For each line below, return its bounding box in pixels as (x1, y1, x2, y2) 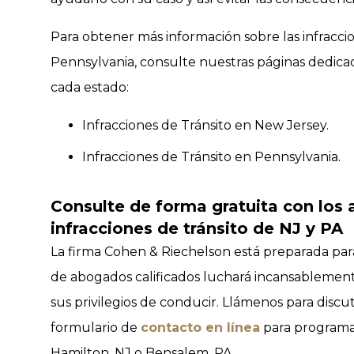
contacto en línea (141, 320, 260, 335)
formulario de (51, 320, 141, 335)
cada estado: (51, 80, 129, 95)
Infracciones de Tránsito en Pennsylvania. (82, 149, 341, 164)
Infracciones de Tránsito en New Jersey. (82, 118, 329, 133)
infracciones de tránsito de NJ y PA (51, 219, 343, 238)
